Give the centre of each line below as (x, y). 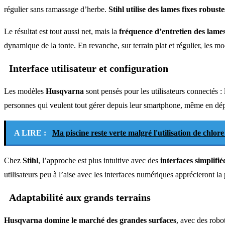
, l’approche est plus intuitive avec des (99, 160)
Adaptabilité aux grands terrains (80, 197)
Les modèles (25, 91)
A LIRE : (31, 133)
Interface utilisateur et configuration (89, 68)
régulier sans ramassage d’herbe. (56, 9)
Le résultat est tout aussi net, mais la (62, 31)
